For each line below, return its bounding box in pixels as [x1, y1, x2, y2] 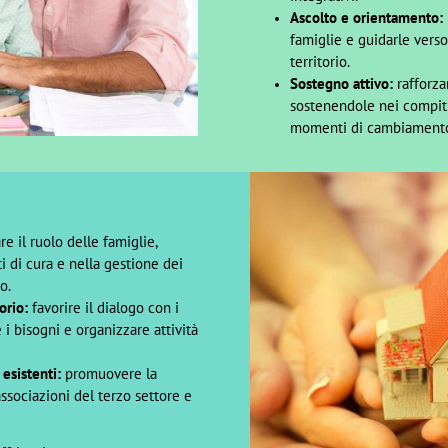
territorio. [289, 52, 350, 71]
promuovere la [60, 364, 157, 383]
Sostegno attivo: [289, 74, 393, 93]
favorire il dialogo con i [27, 298, 179, 317]
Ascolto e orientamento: [289, 8, 443, 27]
